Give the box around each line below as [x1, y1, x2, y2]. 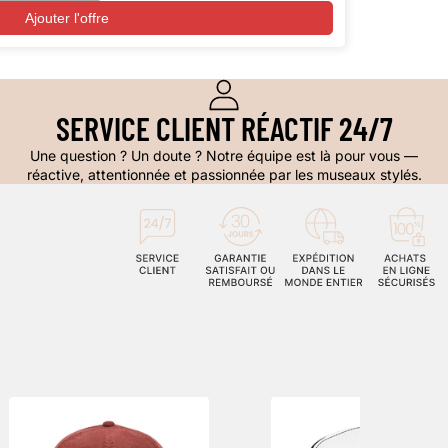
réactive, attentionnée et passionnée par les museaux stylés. [26, 165, 422, 183]
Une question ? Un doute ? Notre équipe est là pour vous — [30, 146, 418, 164]
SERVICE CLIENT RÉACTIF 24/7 [55, 108, 393, 147]
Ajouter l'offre [25, 9, 110, 26]
